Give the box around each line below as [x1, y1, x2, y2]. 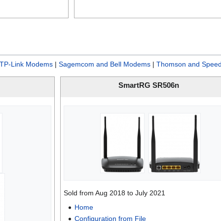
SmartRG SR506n [118, 81, 179, 89]
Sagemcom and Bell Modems [59, 60, 150, 68]
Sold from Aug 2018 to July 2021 [63, 188, 165, 197]
